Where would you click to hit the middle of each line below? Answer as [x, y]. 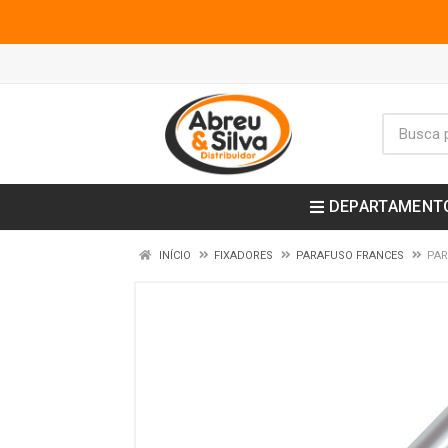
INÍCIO [173, 255]
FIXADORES [243, 255]
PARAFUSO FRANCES [350, 255]
